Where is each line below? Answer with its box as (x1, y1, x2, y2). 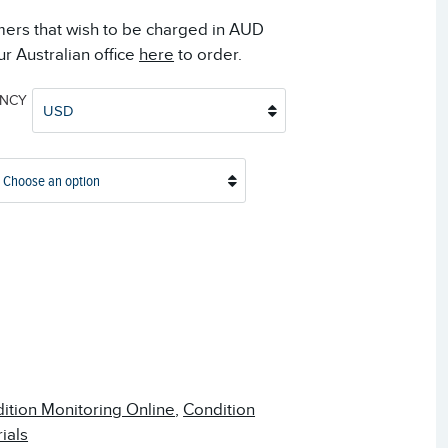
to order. (174, 45, 243, 65)
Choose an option (3, 173, 101, 190)
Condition (183, 400, 256, 420)
